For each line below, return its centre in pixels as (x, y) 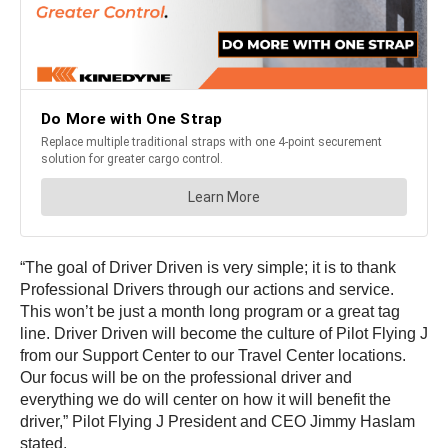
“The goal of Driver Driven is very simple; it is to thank (208, 268)
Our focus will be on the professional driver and (186, 378)
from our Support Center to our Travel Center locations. (213, 356)
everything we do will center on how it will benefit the (205, 400)
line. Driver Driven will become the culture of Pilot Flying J (224, 334)
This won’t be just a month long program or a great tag (210, 312)
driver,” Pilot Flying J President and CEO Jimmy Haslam (217, 422)
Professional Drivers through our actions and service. (207, 290)
